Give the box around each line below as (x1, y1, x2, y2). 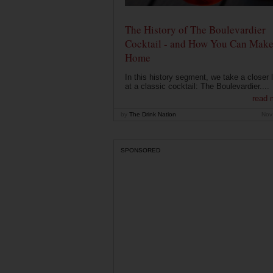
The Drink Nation (127, 111, 176, 118)
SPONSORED (121, 147, 160, 154)
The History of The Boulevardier (124, 23, 266, 37)
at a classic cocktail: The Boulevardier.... (124, 82, 269, 91)
